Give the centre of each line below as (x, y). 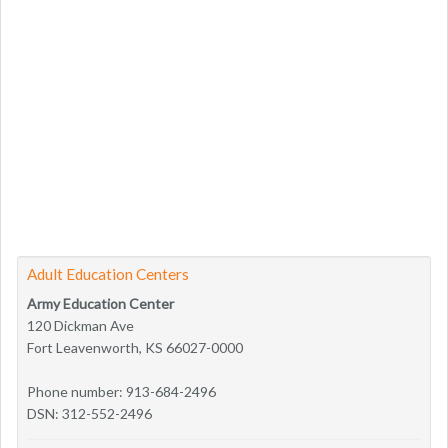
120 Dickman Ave (80, 325)
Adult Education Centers (108, 273)
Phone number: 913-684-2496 (121, 391)
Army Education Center (100, 303)
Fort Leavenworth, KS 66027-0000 (135, 347)
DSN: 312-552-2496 (89, 413)
